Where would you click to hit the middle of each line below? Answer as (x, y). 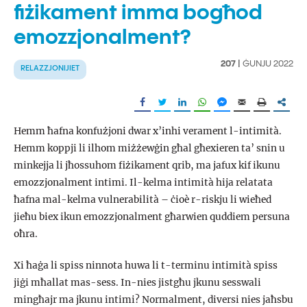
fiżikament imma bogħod (138, 13)
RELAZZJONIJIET (50, 68)
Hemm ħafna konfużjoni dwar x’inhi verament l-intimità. (148, 131)
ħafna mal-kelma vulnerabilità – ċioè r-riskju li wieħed (143, 199)
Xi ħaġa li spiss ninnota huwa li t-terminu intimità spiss (146, 266)
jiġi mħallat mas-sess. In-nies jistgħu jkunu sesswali (137, 283)
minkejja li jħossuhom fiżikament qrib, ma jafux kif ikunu (147, 165)
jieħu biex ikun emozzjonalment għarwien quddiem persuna (152, 217)
